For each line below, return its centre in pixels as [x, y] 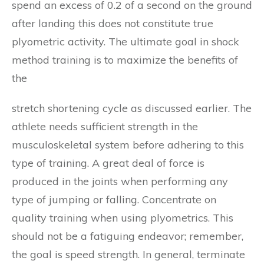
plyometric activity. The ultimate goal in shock [126, 42]
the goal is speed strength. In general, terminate [128, 254]
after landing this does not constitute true [113, 23]
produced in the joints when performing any [120, 181]
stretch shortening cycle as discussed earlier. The [132, 108]
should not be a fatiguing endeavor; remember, [128, 236]
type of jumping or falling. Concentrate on [114, 199]
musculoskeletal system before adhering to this [128, 145]
